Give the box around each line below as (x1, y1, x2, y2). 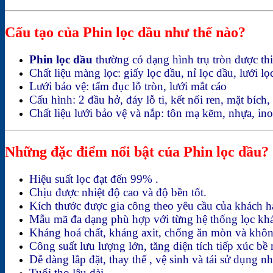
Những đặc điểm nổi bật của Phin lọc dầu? (5, 144, 269, 160)
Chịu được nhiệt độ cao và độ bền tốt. (29, 185, 207, 199)
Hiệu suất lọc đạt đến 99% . (29, 172, 158, 185)
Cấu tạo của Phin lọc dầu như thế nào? (5, 24, 246, 41)
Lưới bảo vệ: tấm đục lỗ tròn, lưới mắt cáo (29, 80, 227, 93)
